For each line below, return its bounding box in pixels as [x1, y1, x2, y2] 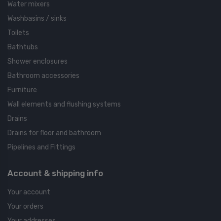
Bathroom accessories [7, 71, 79, 80]
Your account [7, 187, 50, 196]
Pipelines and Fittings [7, 143, 75, 151]
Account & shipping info [7, 168, 103, 178]
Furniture [7, 85, 37, 94]
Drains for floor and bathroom [7, 128, 101, 137]
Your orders [7, 202, 43, 211]
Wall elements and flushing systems [7, 100, 121, 109]
